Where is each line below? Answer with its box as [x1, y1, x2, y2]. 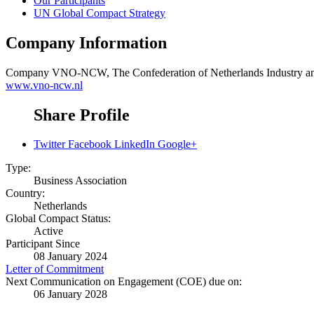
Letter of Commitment [6, 263, 104, 275]
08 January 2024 [34, 250, 107, 263]
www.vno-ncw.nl [6, 78, 83, 91]
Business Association [34, 175, 127, 187]
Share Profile [34, 105, 130, 124]
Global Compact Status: [6, 212, 111, 225]
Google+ [158, 138, 197, 151]
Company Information [6, 33, 167, 52]
